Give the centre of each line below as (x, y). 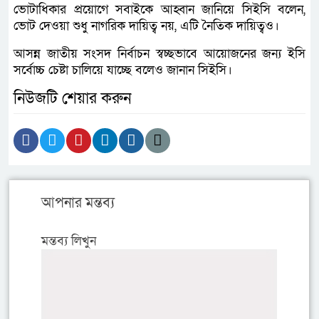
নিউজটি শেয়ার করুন (72, 99)
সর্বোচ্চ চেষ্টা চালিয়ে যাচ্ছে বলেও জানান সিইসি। (123, 70)
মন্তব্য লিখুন (69, 241)
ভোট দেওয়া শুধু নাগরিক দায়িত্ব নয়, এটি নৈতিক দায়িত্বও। (146, 26)
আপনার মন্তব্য (78, 203)
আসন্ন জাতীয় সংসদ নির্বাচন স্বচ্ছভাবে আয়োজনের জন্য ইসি (159, 54)
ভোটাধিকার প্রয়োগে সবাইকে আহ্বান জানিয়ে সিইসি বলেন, (159, 10)
